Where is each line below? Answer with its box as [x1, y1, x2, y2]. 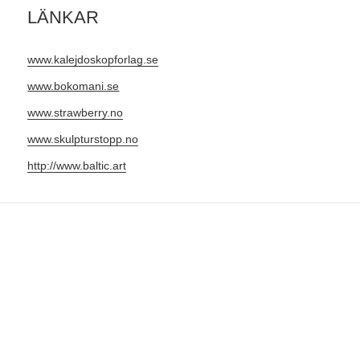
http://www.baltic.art [27, 159, 127, 173]
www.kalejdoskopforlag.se [27, 52, 159, 66]
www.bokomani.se [27, 79, 120, 92]
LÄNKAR [27, 7, 100, 28]
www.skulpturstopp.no [27, 133, 139, 146]
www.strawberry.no [27, 105, 124, 119]
